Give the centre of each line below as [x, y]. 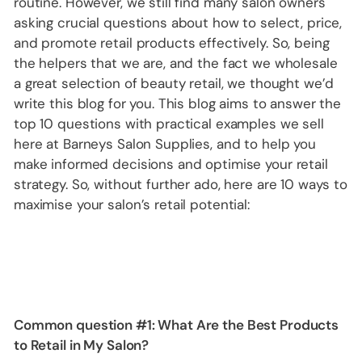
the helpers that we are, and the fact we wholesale [176, 63]
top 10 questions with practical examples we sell [169, 124]
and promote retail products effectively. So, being [172, 43]
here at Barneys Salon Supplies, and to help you [165, 144]
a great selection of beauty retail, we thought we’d [174, 84]
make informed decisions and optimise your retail [171, 164]
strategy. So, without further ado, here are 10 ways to [181, 185]
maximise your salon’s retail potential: [132, 205]
